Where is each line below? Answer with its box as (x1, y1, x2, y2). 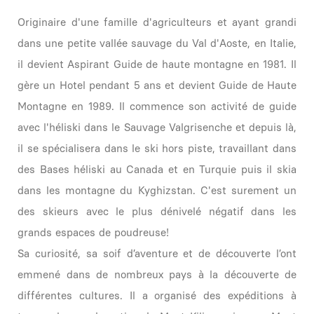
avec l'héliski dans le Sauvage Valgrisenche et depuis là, (18, 121, 296, 134)
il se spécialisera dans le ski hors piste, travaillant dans (18, 142, 296, 155)
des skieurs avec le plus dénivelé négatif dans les (18, 205, 296, 218)
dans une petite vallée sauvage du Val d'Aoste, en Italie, (18, 36, 296, 50)
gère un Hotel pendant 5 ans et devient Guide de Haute (18, 78, 296, 92)
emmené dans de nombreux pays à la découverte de (18, 268, 296, 281)
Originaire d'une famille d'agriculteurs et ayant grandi (18, 15, 296, 29)
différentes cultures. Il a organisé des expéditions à (18, 289, 296, 302)
